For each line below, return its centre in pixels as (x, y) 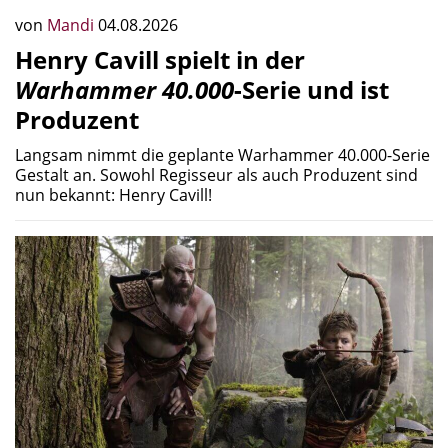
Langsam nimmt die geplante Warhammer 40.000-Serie (222, 154)
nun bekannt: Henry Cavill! (113, 194)
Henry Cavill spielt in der (160, 59)
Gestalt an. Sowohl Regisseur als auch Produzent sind (216, 174)
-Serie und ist (311, 89)
